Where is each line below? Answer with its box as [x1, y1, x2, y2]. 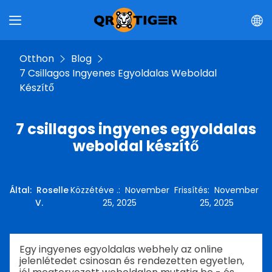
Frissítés [174, 184, 208, 196]
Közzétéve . [70, 184, 118, 196]
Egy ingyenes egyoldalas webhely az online [19, 242, 223, 256]
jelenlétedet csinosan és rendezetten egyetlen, [19, 254, 244, 268]
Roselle [36, 184, 69, 196]
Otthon [19, 52, 54, 66]
